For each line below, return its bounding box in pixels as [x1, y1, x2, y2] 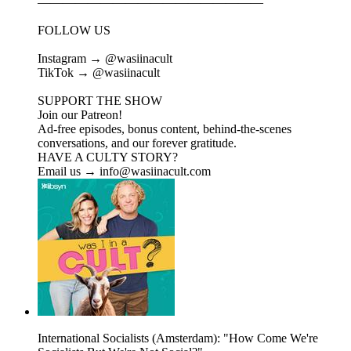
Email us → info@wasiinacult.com [38, 165, 211, 179]
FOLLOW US [38, 24, 110, 38]
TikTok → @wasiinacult [38, 66, 160, 80]
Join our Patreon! [38, 108, 122, 122]
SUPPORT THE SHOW [38, 94, 162, 108]
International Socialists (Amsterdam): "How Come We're [38, 331, 318, 346]
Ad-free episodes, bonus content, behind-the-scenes [38, 122, 291, 136]
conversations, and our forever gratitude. [38, 136, 237, 150]
